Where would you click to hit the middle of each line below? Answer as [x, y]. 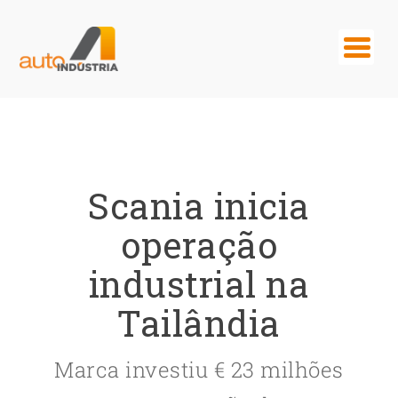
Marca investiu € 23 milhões [199, 369]
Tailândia [199, 323]
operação [199, 245]
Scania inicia [199, 206]
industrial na [199, 284]
